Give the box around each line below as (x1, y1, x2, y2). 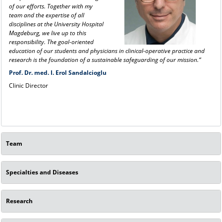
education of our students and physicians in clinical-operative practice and (8, 46, 205, 55)
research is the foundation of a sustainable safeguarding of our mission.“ (8, 55, 201, 64)
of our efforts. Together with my (8, 1, 93, 10)
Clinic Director (8, 81, 48, 90)
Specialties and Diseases (6, 167, 79, 176)
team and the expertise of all (8, 10, 84, 19)
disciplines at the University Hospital (8, 19, 104, 28)
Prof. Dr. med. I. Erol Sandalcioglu (8, 68, 107, 77)
